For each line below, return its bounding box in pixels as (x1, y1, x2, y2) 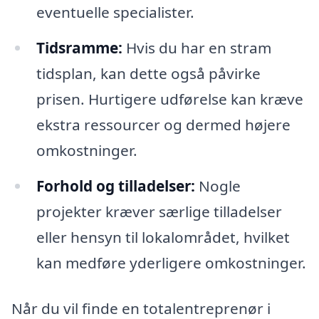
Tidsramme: (36, 38, 122, 58)
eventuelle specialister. (36, 2, 194, 23)
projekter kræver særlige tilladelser (36, 201, 282, 221)
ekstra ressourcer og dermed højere (36, 115, 291, 135)
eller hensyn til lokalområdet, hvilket (36, 226, 290, 247)
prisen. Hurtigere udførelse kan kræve (36, 89, 303, 110)
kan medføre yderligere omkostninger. (36, 252, 306, 273)
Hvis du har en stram (122, 38, 271, 58)
